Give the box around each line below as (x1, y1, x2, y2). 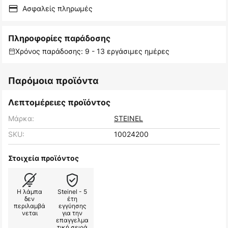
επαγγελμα (56, 216, 89, 225)
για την (62, 209, 82, 218)
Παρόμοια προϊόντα (8, 75, 99, 87)
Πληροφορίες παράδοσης (8, 33, 110, 44)
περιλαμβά (14, 202, 45, 211)
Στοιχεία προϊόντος (8, 154, 79, 163)
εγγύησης (59, 202, 86, 211)
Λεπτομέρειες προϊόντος (8, 97, 110, 108)
